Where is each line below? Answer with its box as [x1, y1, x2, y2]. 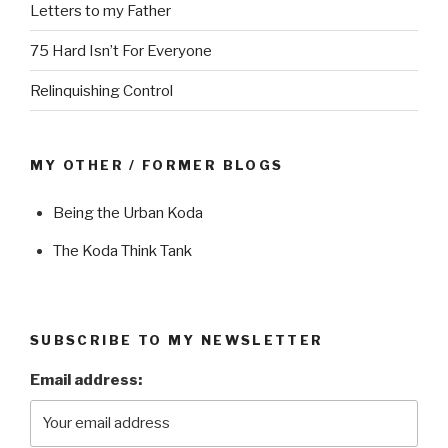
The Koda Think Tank [52, 242, 192, 261]
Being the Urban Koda [52, 204, 203, 223]
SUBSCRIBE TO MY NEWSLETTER [30, 331, 324, 348]
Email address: [30, 371, 142, 390]
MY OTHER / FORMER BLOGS [30, 157, 284, 174]
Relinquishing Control [30, 81, 173, 100]
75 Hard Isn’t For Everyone [30, 41, 212, 60]
